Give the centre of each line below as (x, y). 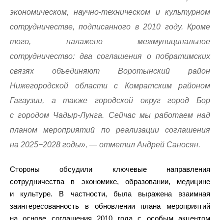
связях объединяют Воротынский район (110, 71)
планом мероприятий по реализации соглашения (110, 130)
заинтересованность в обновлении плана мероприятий (110, 206)
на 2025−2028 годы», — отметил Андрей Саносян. (105, 145)
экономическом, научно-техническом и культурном (110, 12)
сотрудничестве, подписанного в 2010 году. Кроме (110, 27)
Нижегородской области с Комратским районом (110, 86)
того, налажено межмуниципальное (110, 42)
